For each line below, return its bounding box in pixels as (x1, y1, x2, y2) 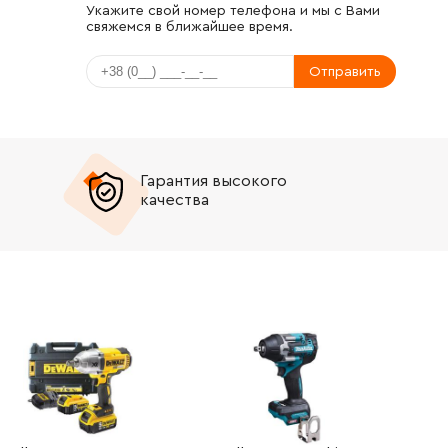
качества (140, 192, 209, 209)
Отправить (309, 64, 381, 79)
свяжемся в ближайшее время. (86, 20, 293, 35)
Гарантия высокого (140, 173, 287, 190)
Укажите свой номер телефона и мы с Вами (86, 4, 380, 19)
